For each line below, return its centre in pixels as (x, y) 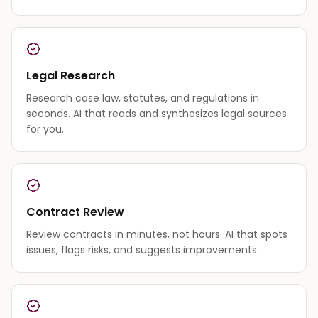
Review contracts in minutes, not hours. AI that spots (157, 234)
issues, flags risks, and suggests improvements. (143, 250)
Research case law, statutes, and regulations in (143, 98)
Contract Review (75, 212)
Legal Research (71, 75)
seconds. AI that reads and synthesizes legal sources (157, 113)
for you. (45, 129)
